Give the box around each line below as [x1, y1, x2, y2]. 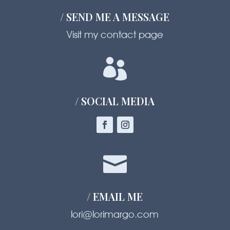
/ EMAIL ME [87, 189, 143, 203]
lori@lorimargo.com [71, 208, 159, 220]
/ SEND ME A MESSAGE [60, 9, 170, 24]
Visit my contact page [66, 28, 163, 40]
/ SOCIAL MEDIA [75, 93, 155, 108]
